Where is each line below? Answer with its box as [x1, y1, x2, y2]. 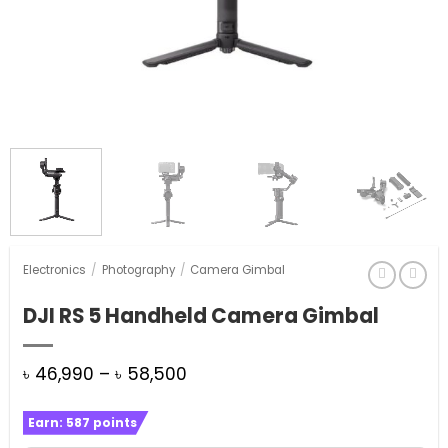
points [89, 413, 137, 431]
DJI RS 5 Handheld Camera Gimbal [22, 302, 379, 331]
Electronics [22, 261, 86, 278]
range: [185, 388, 241, 413]
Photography [101, 261, 175, 278]
